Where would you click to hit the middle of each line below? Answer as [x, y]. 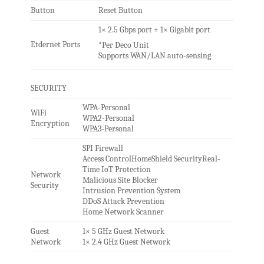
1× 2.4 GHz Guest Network [126, 242]
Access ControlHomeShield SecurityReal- [151, 159]
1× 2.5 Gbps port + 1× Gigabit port [154, 30]
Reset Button [120, 11]
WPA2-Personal [108, 118]
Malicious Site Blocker [120, 180]
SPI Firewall [103, 148]
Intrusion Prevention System [131, 191]
